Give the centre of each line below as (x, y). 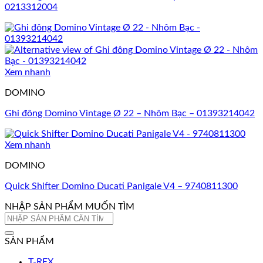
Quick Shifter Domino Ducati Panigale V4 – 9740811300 (121, 186)
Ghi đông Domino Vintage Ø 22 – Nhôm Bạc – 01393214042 (130, 113)
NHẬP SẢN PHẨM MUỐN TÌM (70, 207)
